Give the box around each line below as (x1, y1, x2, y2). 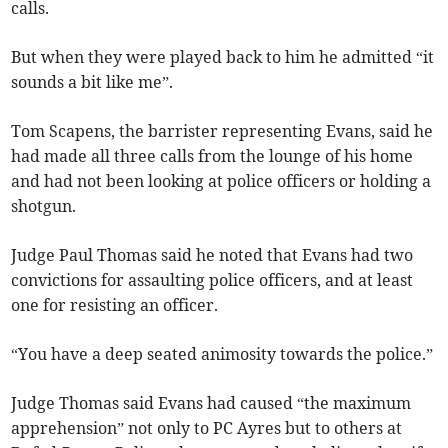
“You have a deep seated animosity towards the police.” (11, 344, 434, 365)
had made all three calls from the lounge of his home (11, 146, 414, 167)
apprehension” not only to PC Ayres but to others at (11, 418, 403, 439)
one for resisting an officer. (11, 295, 219, 316)
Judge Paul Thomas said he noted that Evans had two (11, 245, 414, 266)
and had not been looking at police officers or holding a (11, 171, 432, 192)
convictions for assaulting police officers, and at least (11, 270, 414, 291)
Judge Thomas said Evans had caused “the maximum (11, 393, 412, 414)
